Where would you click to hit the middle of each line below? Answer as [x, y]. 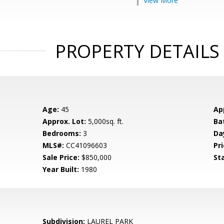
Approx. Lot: [64, 121]
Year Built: [61, 169]
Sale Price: [61, 157]
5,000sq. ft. [105, 121]
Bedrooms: [62, 133]
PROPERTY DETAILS [137, 51]
